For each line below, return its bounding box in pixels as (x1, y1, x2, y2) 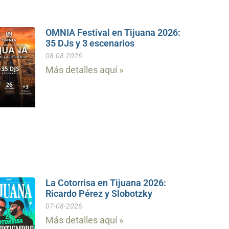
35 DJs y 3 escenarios (45, 37, 134, 49)
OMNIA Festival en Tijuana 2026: (45, 27, 180, 38)
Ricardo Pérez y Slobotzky (45, 188, 152, 199)
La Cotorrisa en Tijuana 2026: (45, 177, 166, 188)
